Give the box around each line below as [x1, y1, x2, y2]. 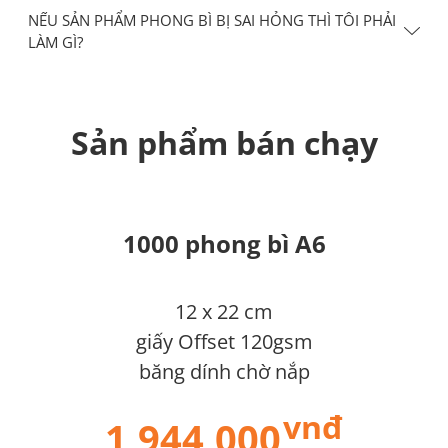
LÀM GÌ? [28, 31, 83, 52]
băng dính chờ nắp [138, 357, 310, 385]
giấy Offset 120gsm [135, 327, 313, 355]
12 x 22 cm [175, 297, 273, 325]
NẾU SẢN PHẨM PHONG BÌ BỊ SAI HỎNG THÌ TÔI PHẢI [28, 9, 396, 30]
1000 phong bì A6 [122, 226, 326, 260]
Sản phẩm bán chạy [70, 120, 378, 164]
